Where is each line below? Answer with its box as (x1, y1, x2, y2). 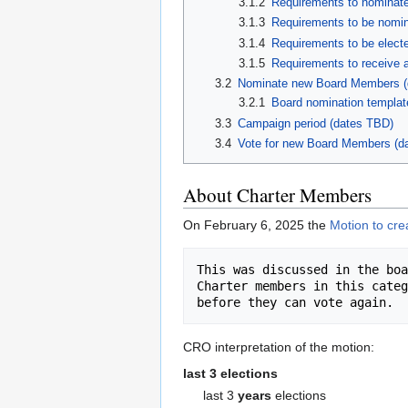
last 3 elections (183, 366, 278, 382)
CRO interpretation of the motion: (183, 340, 374, 355)
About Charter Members (183, 182, 372, 209)
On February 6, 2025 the (183, 218, 330, 233)
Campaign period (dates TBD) (237, 116, 393, 130)
